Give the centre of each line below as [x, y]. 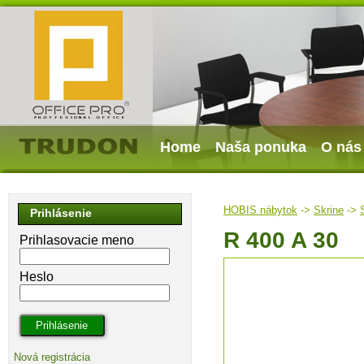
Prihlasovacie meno [77, 240]
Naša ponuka [261, 147]
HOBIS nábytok [260, 210]
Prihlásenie [61, 213]
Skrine [329, 210]
